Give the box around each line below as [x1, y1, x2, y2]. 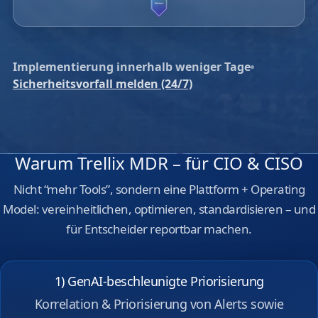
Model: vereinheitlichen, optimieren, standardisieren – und [3, 201, 315, 217]
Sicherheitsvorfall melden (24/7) [13, 76, 192, 92]
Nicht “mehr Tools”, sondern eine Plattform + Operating [13, 181, 305, 197]
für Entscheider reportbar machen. [66, 221, 252, 237]
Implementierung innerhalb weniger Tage [13, 59, 251, 75]
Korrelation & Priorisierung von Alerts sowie [34, 295, 284, 312]
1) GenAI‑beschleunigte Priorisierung [54, 273, 264, 290]
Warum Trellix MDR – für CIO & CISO [15, 151, 303, 175]
